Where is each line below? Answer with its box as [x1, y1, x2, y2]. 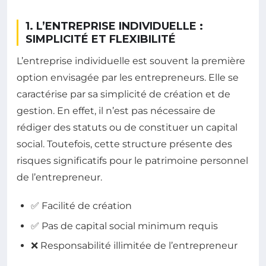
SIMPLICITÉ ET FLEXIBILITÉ [26, 33, 176, 46]
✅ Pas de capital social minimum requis [31, 220, 218, 232]
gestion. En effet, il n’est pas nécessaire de [17, 105, 216, 117]
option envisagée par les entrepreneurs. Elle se [17, 72, 239, 84]
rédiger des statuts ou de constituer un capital [17, 122, 237, 134]
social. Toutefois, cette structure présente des [17, 138, 232, 150]
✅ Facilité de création [31, 200, 132, 212]
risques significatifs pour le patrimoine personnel [17, 155, 248, 167]
